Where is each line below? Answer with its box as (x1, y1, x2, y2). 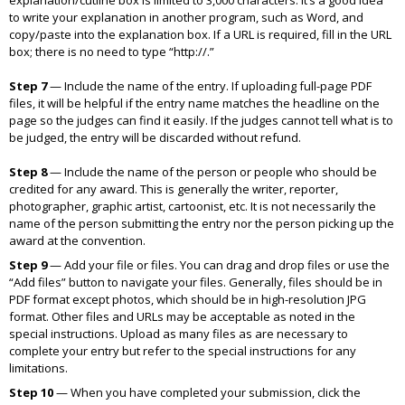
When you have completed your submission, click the (68, 384, 361, 400)
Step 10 (9, 384, 53, 400)
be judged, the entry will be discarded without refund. (9, 129, 301, 146)
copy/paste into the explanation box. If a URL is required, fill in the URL (9, 26, 391, 42)
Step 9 (9, 257, 47, 273)
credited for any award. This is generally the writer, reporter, (9, 181, 338, 197)
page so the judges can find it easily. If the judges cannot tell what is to (9, 112, 393, 128)
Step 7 (9, 78, 47, 94)
